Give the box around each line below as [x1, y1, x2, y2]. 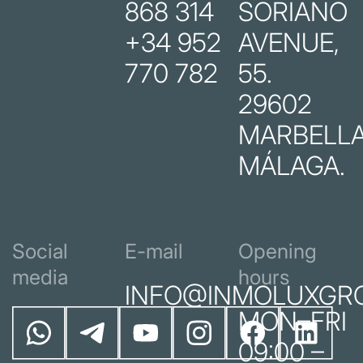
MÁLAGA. [237, 150, 345, 182]
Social [12, 239, 68, 264]
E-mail [125, 239, 184, 264]
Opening [237, 239, 317, 264]
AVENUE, [237, 27, 340, 59]
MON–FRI [237, 305, 347, 338]
